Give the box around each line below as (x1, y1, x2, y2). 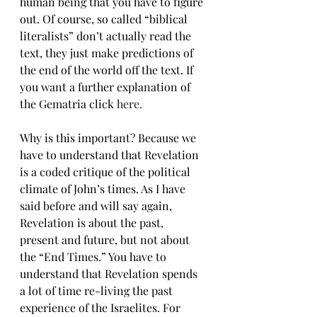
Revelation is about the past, (20, 215, 166, 230)
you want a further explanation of (20, 79, 193, 94)
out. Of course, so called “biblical (20, 11, 190, 26)
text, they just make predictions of (20, 45, 196, 60)
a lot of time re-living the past (20, 283, 175, 298)
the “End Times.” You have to (20, 249, 169, 264)
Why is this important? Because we (20, 130, 199, 145)
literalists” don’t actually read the (20, 28, 194, 43)
